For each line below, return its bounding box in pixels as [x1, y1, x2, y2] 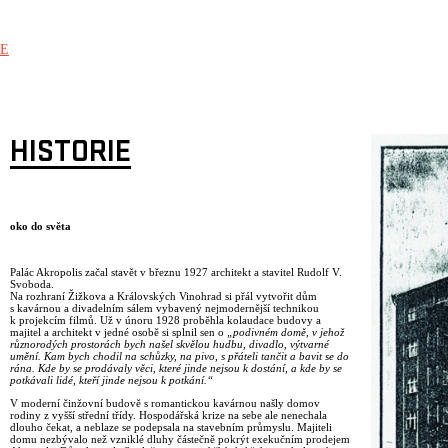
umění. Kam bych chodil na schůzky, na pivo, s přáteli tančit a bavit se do [10, 350, 349, 363]
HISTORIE [10, 136, 131, 174]
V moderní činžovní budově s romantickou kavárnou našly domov [10, 397, 320, 410]
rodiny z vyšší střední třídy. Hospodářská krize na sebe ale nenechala [10, 409, 327, 422]
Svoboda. [10, 278, 54, 291]
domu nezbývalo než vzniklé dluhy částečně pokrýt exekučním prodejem [10, 433, 350, 446]
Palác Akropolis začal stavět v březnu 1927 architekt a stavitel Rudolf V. [10, 266, 342, 279]
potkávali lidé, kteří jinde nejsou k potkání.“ [10, 374, 213, 387]
